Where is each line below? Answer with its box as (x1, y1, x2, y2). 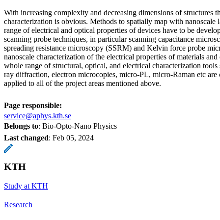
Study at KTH (4, 181, 48, 190)
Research (4, 200, 32, 209)
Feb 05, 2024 (53, 133, 94, 142)
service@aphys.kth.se (4, 111, 71, 120)
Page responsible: (4, 101, 62, 110)
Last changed (4, 133, 49, 142)
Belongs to (4, 121, 38, 130)
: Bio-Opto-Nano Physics (38, 121, 117, 130)
